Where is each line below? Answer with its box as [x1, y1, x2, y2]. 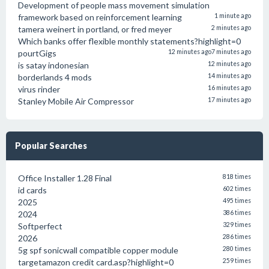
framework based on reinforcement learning [18, 12, 182, 22]
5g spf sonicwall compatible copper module [18, 245, 178, 255]
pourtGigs [18, 48, 56, 58]
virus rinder [18, 84, 60, 94]
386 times [223, 209, 251, 216]
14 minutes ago [208, 72, 251, 79]
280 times [223, 245, 251, 252]
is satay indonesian [18, 60, 89, 70]
